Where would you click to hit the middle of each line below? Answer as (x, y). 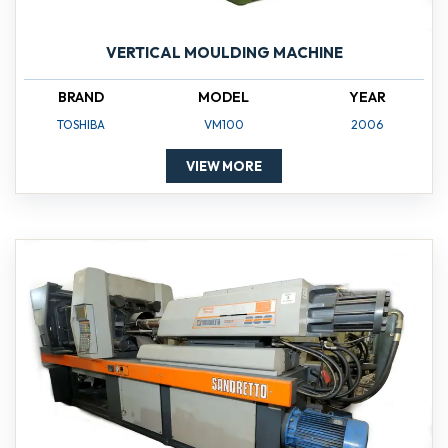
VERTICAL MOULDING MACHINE (224, 53)
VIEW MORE (224, 166)
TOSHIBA (80, 125)
